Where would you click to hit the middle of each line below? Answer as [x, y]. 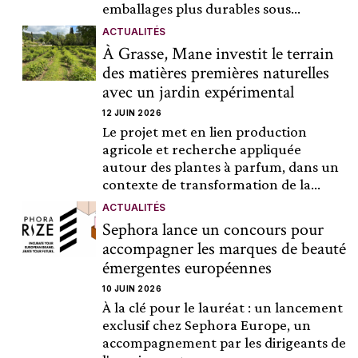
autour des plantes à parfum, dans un [221, 166]
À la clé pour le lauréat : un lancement [223, 307]
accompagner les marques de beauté [225, 249]
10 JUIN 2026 [132, 288]
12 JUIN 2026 [132, 112]
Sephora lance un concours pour [213, 229]
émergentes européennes [187, 268]
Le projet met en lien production [205, 131]
